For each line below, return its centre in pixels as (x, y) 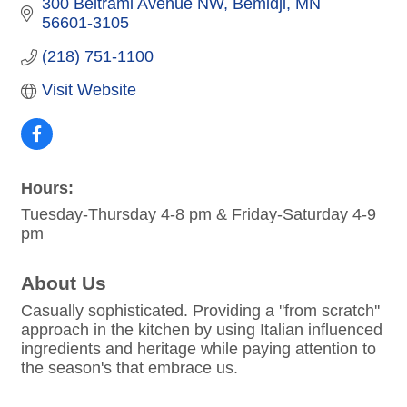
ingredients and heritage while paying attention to (199, 349)
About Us (64, 283)
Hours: (47, 189)
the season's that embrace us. (129, 368)
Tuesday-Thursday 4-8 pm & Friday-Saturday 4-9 (199, 215)
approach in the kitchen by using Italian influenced (202, 330)
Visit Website (89, 90)
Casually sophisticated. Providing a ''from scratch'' (200, 311)
